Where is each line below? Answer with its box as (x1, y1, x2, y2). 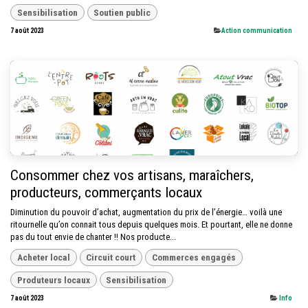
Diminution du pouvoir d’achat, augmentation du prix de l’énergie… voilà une (10, 207, 282, 218)
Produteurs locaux (16, 274, 90, 285)
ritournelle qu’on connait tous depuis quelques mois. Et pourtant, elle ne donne (10, 219, 292, 230)
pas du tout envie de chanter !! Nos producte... (10, 232, 176, 243)
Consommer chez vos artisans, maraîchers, (10, 166, 254, 184)
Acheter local (16, 252, 70, 263)
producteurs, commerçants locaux (10, 184, 202, 201)
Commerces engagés (151, 252, 236, 263)
